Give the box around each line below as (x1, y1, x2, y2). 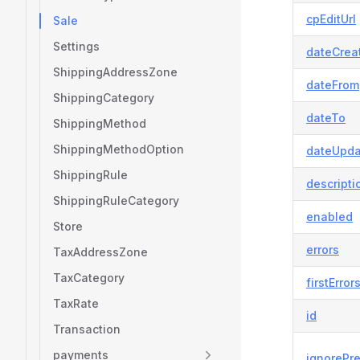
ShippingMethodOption (53, 142, 184, 156)
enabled (306, 210, 353, 223)
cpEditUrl (306, 12, 356, 26)
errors (306, 243, 339, 256)
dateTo (306, 111, 346, 125)
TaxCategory (53, 271, 125, 284)
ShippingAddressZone (53, 65, 178, 79)
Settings (53, 39, 100, 53)
